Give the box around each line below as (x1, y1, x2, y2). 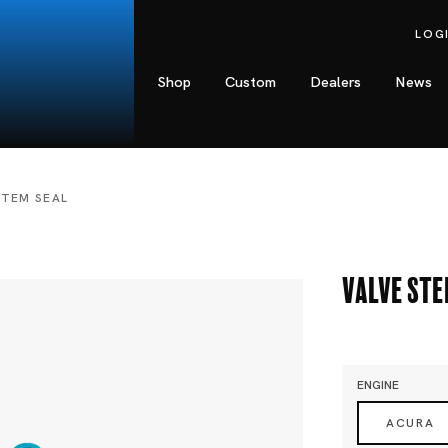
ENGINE (357, 376, 400, 393)
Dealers (310, 73, 362, 91)
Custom (225, 73, 277, 91)
